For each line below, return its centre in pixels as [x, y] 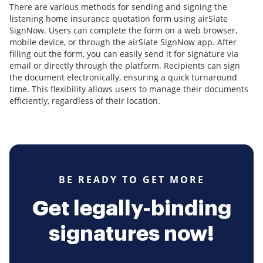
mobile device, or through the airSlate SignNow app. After [123, 42]
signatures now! [131, 234]
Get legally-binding [131, 209]
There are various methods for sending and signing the [118, 7]
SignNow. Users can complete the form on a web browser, [123, 31]
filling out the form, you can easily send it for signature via [124, 54]
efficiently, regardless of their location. [85, 101]
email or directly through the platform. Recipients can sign [125, 66]
